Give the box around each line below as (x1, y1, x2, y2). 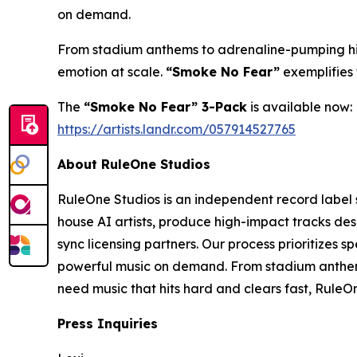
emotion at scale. (57, 64, 166, 80)
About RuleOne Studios (57, 156, 210, 173)
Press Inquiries (57, 316, 158, 332)
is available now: (247, 99, 352, 116)
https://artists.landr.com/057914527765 (57, 121, 296, 138)
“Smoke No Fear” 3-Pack (84, 99, 247, 116)
